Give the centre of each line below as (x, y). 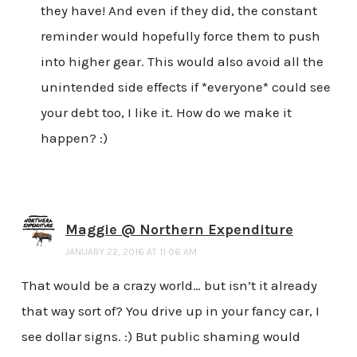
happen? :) (74, 138)
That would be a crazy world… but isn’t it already (169, 286)
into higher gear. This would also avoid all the (182, 62)
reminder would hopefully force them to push (180, 36)
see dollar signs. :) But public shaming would (161, 337)
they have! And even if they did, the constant (178, 11)
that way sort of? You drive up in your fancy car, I (170, 311)
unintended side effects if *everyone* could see (185, 87)
